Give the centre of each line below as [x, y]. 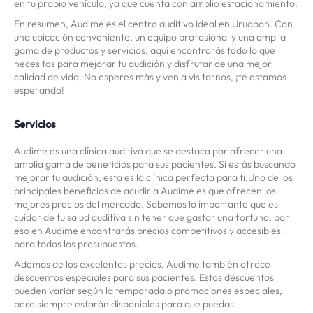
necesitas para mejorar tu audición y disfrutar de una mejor [143, 64]
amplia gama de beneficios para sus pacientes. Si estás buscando [155, 165]
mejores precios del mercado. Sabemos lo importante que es [146, 204]
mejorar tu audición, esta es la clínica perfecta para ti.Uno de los [153, 178]
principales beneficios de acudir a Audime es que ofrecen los [145, 191]
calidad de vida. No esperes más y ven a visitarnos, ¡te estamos [150, 77]
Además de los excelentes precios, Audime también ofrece [142, 264]
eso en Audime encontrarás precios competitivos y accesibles [147, 231]
